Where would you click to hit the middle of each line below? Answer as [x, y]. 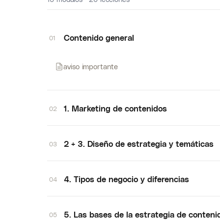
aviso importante [91, 66]
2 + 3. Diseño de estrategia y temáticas [139, 144]
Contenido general [99, 38]
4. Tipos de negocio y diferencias [126, 179]
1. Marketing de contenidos [115, 108]
